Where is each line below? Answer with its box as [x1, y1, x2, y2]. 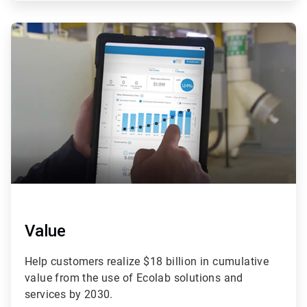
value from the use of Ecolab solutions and [25, 271, 243, 284]
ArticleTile [10, 23, 51, 34]
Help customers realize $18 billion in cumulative [25, 254, 269, 268]
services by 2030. [25, 287, 113, 301]
